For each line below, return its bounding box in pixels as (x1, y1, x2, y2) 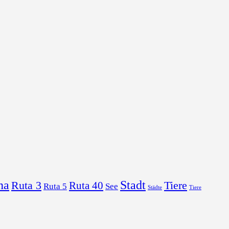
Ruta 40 (69, 179, 103, 191)
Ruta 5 (43, 181, 67, 191)
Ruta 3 (11, 178, 41, 192)
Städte (148, 184, 162, 190)
